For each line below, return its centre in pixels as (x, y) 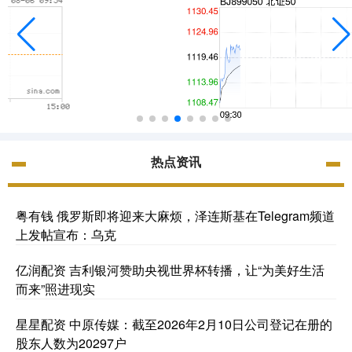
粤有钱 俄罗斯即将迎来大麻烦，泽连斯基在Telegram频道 (175, 215)
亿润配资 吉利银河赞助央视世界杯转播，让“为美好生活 (170, 269)
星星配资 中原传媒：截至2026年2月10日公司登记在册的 (174, 324)
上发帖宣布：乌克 (66, 234)
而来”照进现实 (55, 288)
